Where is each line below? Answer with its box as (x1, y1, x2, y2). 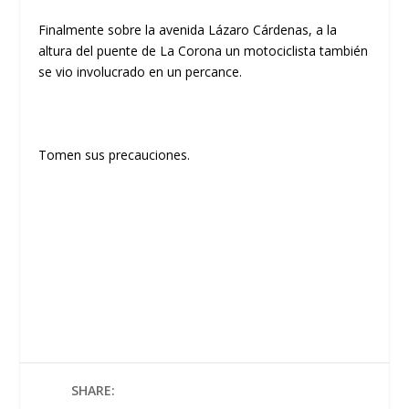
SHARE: (71, 381, 115, 399)
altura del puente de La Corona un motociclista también (38, 41, 369, 59)
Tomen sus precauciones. (38, 145, 191, 163)
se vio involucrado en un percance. (38, 62, 243, 80)
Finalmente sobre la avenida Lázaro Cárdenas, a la (38, 20, 338, 38)
